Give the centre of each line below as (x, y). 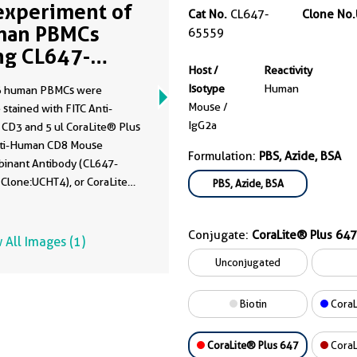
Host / (203, 70)
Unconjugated (248, 262)
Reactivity (288, 70)
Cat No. (208, 14)
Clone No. (328, 14)
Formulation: (224, 156)
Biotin (252, 304)
